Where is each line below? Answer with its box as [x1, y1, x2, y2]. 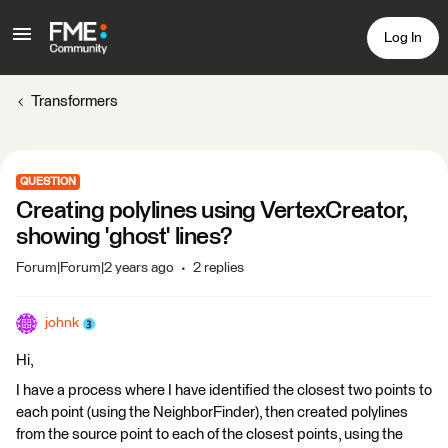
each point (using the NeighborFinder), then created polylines [16, 405, 408, 420]
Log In [384, 30, 422, 45]
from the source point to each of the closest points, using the [16, 427, 403, 442]
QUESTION [20, 176, 76, 187]
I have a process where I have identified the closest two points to [16, 383, 432, 398]
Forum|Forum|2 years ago [16, 261, 174, 275]
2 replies [193, 261, 244, 275]
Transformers [31, 94, 118, 109]
